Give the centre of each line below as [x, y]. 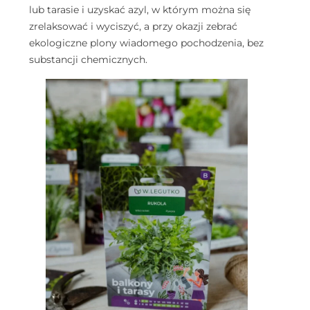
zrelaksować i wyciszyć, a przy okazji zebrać [133, 27]
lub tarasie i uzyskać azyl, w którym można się [140, 10]
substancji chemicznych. [88, 60]
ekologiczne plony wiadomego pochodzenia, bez [146, 43]
